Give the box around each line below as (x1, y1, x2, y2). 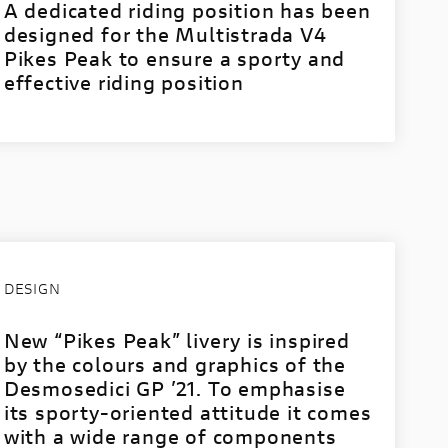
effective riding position (3, 69, 244, 96)
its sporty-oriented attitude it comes (3, 399, 372, 426)
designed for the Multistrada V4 (3, 21, 327, 48)
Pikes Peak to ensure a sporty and (3, 45, 346, 72)
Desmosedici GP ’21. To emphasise (3, 375, 346, 402)
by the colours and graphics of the (3, 351, 346, 378)
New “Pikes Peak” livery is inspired (3, 327, 350, 354)
